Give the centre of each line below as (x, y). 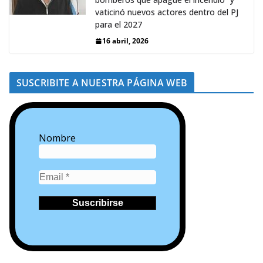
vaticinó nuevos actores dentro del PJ (167, 12)
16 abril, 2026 (125, 41)
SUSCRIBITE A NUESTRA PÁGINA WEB (102, 83)
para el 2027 (119, 25)
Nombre (57, 138)
